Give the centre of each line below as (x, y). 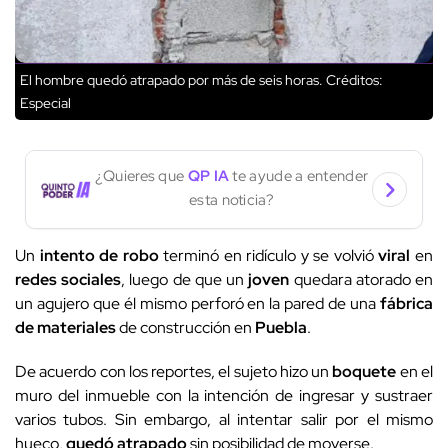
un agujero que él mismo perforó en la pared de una (197, 304)
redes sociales (68, 280)
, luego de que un (185, 280)
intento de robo (99, 256)
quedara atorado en (361, 280)
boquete (364, 372)
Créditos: (353, 80)
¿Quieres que (141, 175)
